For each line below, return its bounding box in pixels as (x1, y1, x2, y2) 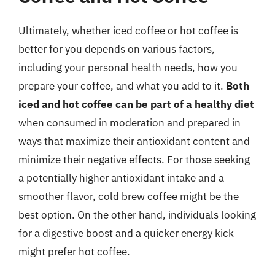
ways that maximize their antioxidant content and (18, 134, 250, 148)
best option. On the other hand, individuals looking (18, 207, 256, 222)
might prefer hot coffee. (18, 244, 130, 258)
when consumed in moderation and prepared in (18, 115, 241, 130)
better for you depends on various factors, (18, 42, 215, 56)
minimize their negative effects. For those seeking (18, 152, 250, 166)
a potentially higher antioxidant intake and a (18, 171, 224, 185)
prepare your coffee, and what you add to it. (18, 79, 226, 93)
